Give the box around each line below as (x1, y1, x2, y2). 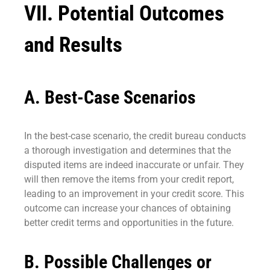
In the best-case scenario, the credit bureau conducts (24, 130, 246, 142)
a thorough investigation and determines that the (24, 145, 231, 157)
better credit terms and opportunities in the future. (24, 217, 234, 229)
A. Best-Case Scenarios (24, 87, 196, 108)
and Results (24, 32, 122, 57)
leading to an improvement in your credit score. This (24, 188, 244, 200)
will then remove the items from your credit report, (24, 174, 234, 186)
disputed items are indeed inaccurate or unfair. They (24, 159, 244, 171)
